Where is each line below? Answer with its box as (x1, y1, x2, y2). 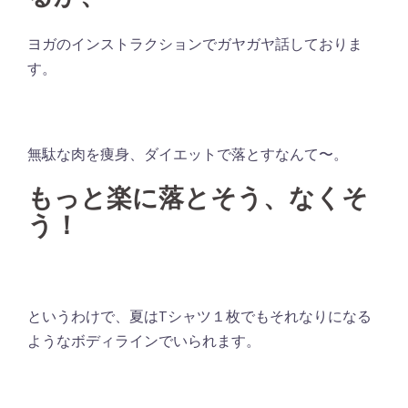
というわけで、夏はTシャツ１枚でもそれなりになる (27, 306, 372, 325)
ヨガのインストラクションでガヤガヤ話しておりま (27, 34, 362, 53)
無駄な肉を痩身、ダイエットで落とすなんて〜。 (27, 144, 348, 163)
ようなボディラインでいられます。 (27, 331, 260, 350)
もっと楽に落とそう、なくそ (27, 182, 368, 213)
